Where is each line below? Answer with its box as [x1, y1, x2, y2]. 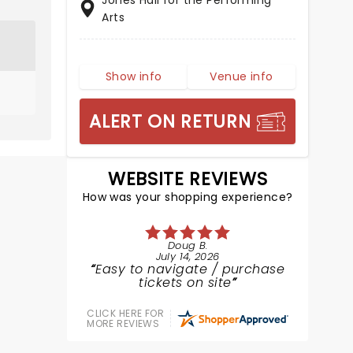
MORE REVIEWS [87, 317, 160, 330]
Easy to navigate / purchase [95, 260, 285, 278]
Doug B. [167, 238, 208, 253]
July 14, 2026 [155, 249, 220, 264]
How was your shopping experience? [82, 189, 293, 205]
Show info [105, 69, 162, 84]
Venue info [210, 69, 273, 84]
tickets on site [139, 273, 232, 292]
